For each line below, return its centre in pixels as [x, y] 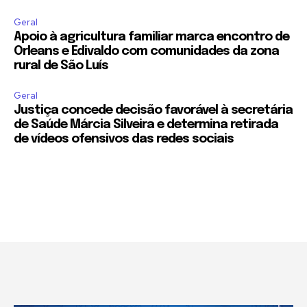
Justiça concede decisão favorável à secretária [153, 111]
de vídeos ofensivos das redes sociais [124, 139]
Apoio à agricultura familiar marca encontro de [151, 37]
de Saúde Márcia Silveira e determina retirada [146, 125]
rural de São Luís [61, 66]
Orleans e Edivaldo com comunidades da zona [146, 52]
